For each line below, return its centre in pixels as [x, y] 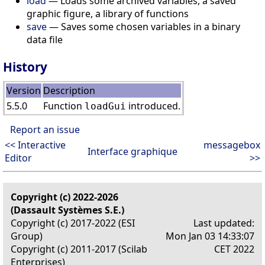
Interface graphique [132, 151]
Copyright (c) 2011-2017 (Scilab [79, 249]
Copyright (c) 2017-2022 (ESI [73, 223]
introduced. [153, 106]
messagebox [232, 145]
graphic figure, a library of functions [108, 13]
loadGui [105, 106]
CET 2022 [234, 249]
